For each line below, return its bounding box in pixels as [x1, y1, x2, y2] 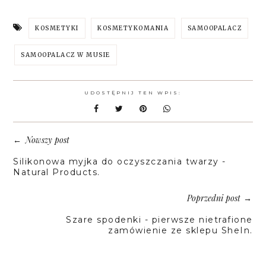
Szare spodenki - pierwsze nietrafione [66, 214, 253, 226]
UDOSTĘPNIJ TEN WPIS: [84, 90, 182, 96]
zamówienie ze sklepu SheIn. [108, 225, 253, 236]
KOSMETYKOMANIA [97, 24, 169, 33]
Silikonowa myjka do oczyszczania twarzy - [13, 156, 226, 167]
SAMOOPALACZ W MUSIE [21, 51, 110, 59]
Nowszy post [26, 134, 70, 146]
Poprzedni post [186, 192, 240, 204]
